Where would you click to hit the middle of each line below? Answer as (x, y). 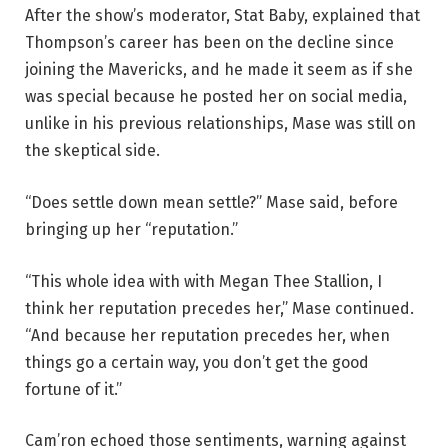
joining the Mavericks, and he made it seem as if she (219, 70)
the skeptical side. (92, 151)
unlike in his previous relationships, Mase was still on (220, 124)
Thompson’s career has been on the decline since (209, 43)
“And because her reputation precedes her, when (207, 335)
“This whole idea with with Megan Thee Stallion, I (203, 281)
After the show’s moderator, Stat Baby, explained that (222, 16)
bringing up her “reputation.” (131, 230)
